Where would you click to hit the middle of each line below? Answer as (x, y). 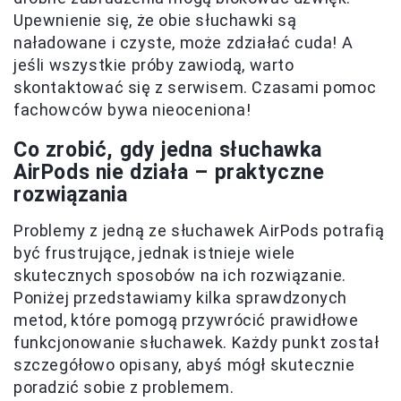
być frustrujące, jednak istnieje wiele (154, 253)
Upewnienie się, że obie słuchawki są (155, 20)
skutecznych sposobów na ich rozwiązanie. (180, 275)
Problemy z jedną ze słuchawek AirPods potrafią (199, 230)
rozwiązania (71, 195)
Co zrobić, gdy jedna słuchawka (168, 150)
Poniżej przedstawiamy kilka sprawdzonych (181, 298)
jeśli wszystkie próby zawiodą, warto (154, 65)
